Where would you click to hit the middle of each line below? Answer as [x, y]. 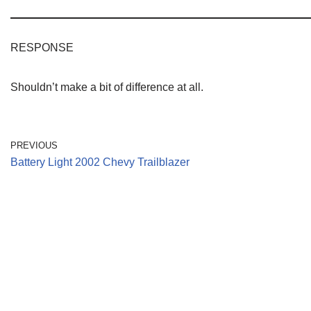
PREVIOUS [34, 145]
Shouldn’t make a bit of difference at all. [107, 87]
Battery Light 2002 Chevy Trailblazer [100, 162]
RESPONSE [42, 47]
